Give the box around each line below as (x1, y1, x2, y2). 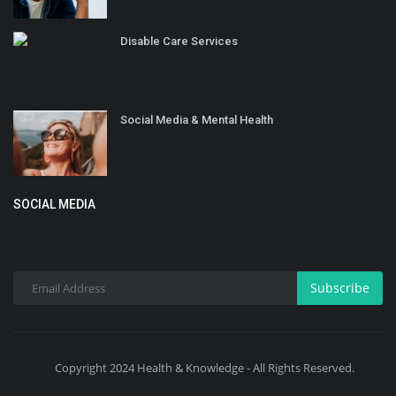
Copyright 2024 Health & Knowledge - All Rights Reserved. (55, 359, 354, 376)
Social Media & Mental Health (120, 112, 273, 126)
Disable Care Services (120, 34, 238, 48)
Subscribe (310, 279, 369, 297)
